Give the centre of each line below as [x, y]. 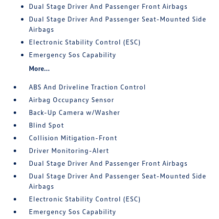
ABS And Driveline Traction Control [88, 87]
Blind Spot [47, 125]
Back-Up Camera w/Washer [75, 112]
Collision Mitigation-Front [73, 138]
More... [40, 68]
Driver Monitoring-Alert [69, 150]
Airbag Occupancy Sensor [72, 99]
